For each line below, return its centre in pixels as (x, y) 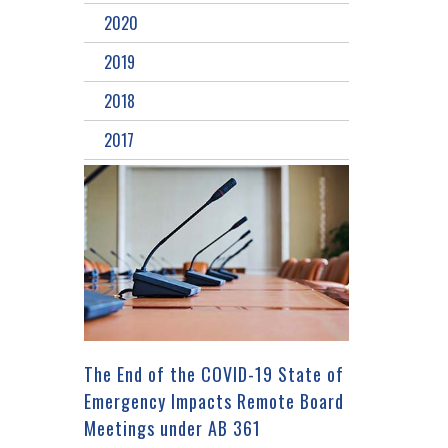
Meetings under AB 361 (172, 427)
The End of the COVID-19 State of (214, 373)
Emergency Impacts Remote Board (214, 400)
